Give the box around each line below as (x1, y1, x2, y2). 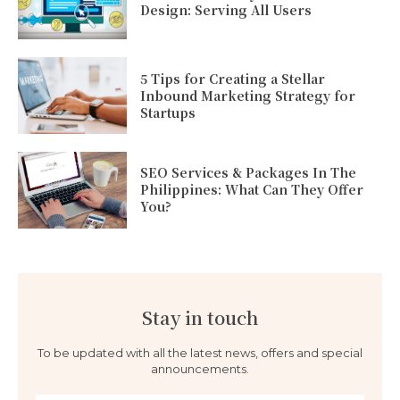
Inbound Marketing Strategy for (140, 86, 356, 104)
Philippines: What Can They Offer (140, 180, 364, 199)
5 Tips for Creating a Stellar (140, 69, 326, 87)
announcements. (151, 361, 249, 376)
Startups (140, 103, 196, 121)
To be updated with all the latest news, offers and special (37, 345, 362, 360)
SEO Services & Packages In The (140, 163, 357, 182)
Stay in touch (142, 304, 258, 330)
